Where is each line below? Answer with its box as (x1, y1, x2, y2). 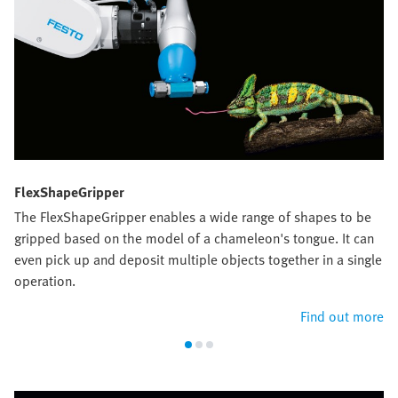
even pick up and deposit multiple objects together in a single (14, 249, 382, 271)
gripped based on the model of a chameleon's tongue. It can (14, 227, 374, 250)
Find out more (300, 306, 384, 328)
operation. (14, 270, 76, 292)
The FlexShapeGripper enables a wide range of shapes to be (14, 206, 371, 228)
